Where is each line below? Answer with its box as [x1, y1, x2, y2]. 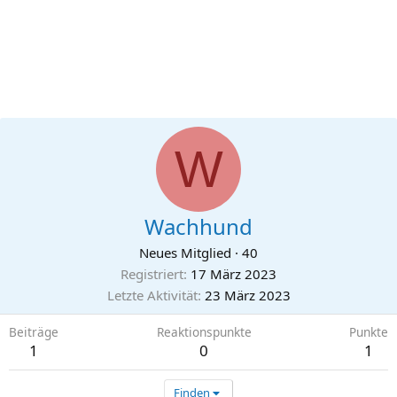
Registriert [121, 265, 183, 283]
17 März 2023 [191, 265, 276, 283]
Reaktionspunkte [156, 323, 252, 340]
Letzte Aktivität [106, 286, 198, 304]
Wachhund [144, 212, 253, 241]
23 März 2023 [204, 286, 291, 304]
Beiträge [9, 323, 58, 340]
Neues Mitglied [139, 244, 231, 261]
